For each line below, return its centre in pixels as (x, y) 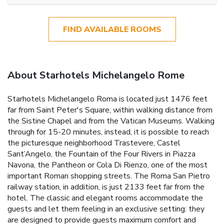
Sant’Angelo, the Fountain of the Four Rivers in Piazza (101, 154)
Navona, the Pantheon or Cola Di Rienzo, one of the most (107, 165)
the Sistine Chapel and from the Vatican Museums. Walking (111, 121)
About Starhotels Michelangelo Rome (96, 75)
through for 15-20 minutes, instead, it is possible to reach (108, 132)
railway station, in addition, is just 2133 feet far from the (106, 187)
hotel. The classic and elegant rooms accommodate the (105, 198)
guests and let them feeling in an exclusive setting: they (106, 209)
